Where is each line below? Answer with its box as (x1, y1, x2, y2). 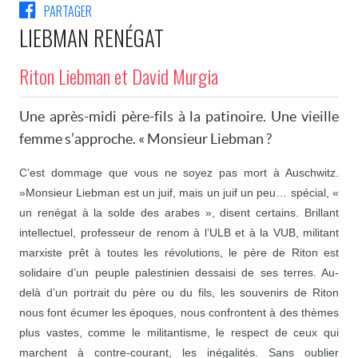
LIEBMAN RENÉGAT (19, 22, 164, 54)
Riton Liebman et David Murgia (19, 62, 218, 90)
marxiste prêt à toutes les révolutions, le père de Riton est (19, 246, 339, 259)
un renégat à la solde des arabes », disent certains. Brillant (19, 206, 339, 219)
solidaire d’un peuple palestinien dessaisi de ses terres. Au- (19, 266, 339, 279)
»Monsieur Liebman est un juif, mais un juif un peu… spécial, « (19, 186, 339, 199)
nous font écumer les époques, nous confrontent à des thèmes (19, 306, 339, 319)
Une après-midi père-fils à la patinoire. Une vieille (19, 108, 339, 125)
